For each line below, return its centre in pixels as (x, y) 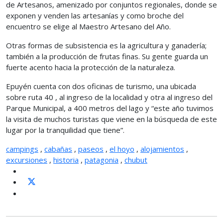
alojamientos (162, 149)
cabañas (58, 149)
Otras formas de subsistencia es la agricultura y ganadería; (106, 45)
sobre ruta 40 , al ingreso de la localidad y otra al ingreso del (109, 97)
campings (22, 149)
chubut (136, 160)
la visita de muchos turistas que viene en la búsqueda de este (111, 119)
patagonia (102, 160)
